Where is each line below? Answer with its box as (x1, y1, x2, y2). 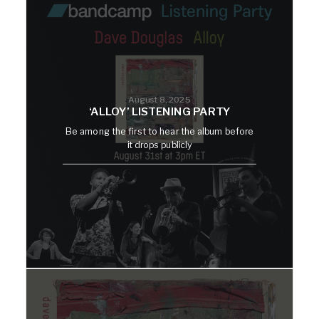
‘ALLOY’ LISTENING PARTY (88, 105, 231, 119)
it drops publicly (127, 139, 192, 151)
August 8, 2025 (128, 93, 191, 105)
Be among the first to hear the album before (65, 125, 254, 137)
